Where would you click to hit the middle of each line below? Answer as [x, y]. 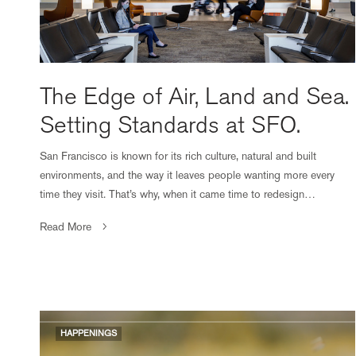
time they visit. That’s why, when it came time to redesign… [178, 193]
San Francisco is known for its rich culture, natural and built [178, 155]
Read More [66, 226]
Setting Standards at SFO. [173, 125]
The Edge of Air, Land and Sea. [194, 96]
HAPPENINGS [89, 333]
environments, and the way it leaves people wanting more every [188, 174]
